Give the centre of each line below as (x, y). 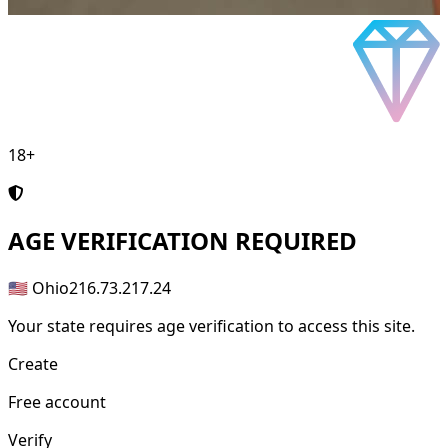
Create (33, 364)
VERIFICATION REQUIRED (206, 241)
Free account (57, 402)
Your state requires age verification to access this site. (211, 326)
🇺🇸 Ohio (38, 288)
